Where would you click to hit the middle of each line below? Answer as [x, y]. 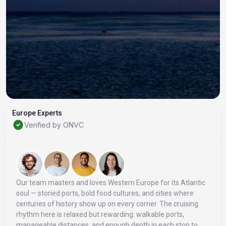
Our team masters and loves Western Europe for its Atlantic [111, 183]
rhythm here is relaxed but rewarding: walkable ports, [100, 215]
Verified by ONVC [54, 125]
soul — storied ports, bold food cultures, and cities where [105, 193]
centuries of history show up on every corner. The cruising [107, 204]
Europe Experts [37, 113]
